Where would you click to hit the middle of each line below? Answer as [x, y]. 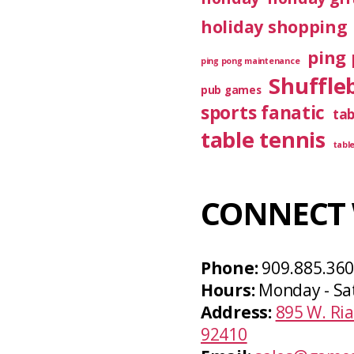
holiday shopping [274, 26]
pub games [231, 90]
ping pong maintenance [250, 61]
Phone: [230, 268]
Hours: [228, 290]
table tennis [263, 139]
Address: [236, 312]
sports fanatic [263, 113]
